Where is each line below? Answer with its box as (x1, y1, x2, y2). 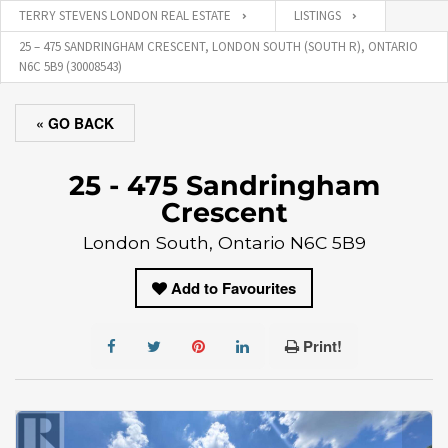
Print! (302, 335, 342, 357)
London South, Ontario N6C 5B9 (82, 232, 366, 253)
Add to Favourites (171, 277, 296, 299)
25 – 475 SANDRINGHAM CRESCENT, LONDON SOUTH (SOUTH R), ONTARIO (19, 38, 418, 55)
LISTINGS (294, 7, 341, 24)
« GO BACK (36, 113, 114, 133)
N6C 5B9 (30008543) (19, 58, 122, 75)
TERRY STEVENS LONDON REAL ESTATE (19, 7, 231, 24)
